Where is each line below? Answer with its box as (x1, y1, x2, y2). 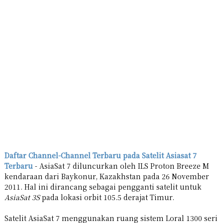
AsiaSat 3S (4, 192, 40, 202)
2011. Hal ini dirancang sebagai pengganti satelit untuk (4, 181, 202, 192)
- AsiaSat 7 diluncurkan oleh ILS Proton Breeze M (32, 160, 209, 171)
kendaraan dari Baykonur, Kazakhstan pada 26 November (4, 171, 209, 181)
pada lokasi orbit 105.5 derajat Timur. (39, 192, 174, 202)
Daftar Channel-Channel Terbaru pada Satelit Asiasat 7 (4, 150, 197, 160)
